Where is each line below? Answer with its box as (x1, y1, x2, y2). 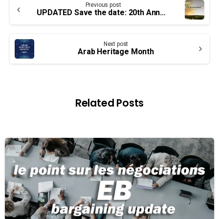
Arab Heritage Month (78, 46, 154, 56)
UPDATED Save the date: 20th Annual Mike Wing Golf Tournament (160, 7, 166, 17)
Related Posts (75, 96, 144, 110)
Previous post (85, 1, 121, 8)
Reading (4, 6, 62, 26)
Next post (103, 40, 129, 47)
